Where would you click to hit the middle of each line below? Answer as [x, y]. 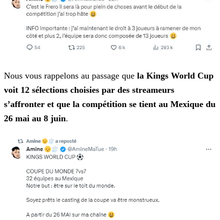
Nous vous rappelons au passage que [70, 75]
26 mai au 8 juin [35, 118]
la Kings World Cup [175, 75]
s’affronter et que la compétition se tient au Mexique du [110, 104]
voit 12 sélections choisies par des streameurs [89, 90]
